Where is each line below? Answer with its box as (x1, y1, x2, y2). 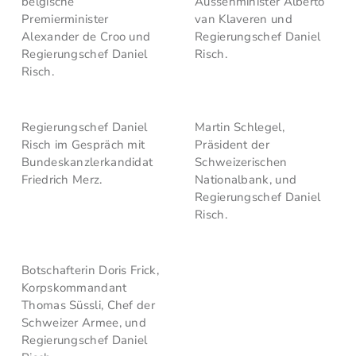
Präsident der (195, 137, 269, 153)
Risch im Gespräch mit (21, 137, 145, 153)
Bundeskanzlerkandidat (21, 154, 153, 170)
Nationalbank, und (195, 172, 297, 188)
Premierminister (21, 11, 109, 27)
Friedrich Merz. (21, 172, 103, 188)
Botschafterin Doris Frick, (21, 262, 159, 278)
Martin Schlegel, (195, 119, 284, 135)
